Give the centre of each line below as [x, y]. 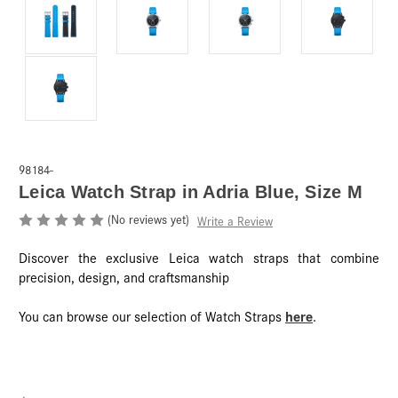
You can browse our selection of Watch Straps [152, 315]
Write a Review [235, 220]
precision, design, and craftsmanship [124, 276]
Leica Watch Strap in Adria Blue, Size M [191, 191]
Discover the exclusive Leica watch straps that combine [199, 257]
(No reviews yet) [148, 219]
